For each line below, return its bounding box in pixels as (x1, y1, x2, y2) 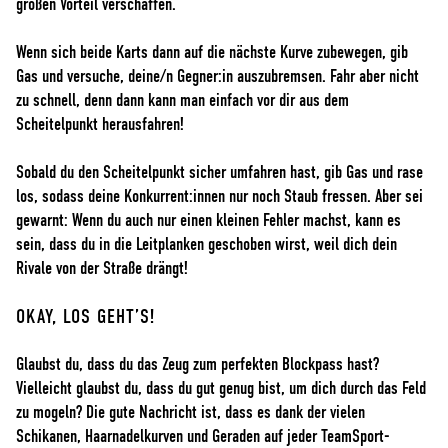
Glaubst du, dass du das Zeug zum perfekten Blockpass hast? (16, 355, 379, 374)
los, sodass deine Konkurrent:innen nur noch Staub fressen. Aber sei (16, 187, 423, 206)
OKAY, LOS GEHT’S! (16, 306, 155, 327)
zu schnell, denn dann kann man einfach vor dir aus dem (16, 91, 349, 110)
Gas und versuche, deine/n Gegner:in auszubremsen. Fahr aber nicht (16, 67, 419, 86)
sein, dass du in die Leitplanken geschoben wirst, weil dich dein (16, 235, 397, 254)
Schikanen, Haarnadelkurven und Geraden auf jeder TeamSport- (16, 427, 390, 446)
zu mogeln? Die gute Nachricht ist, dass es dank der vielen (16, 403, 365, 422)
